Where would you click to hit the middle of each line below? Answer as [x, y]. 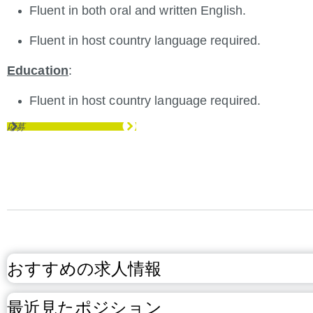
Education [38, 71]
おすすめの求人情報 [84, 268]
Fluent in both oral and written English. [138, 10]
